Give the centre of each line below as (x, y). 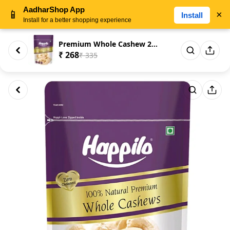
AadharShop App (54, 9)
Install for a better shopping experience (77, 20)
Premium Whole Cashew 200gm (155, 44)
